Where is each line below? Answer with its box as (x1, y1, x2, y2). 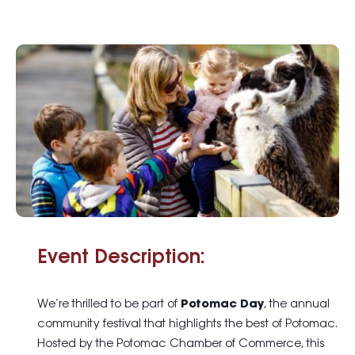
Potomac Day (181, 297, 264, 311)
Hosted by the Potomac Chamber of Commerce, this (37, 337, 325, 350)
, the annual (264, 297, 330, 311)
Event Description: (37, 247, 205, 269)
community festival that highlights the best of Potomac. (37, 317, 338, 330)
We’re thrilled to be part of (37, 297, 181, 311)
